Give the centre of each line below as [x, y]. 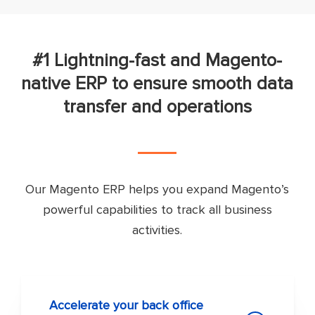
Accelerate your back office [127, 306]
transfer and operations [157, 107]
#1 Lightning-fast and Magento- [157, 61]
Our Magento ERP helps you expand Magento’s [157, 189]
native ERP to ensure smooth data [157, 84]
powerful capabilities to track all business [157, 210]
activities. [157, 230]
